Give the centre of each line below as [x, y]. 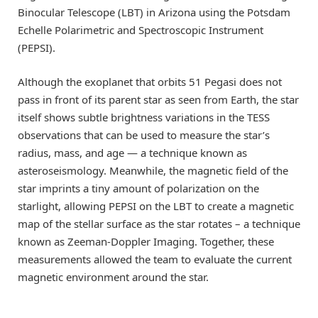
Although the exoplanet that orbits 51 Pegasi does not [150, 82]
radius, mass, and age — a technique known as [132, 153]
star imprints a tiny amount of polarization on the [138, 188]
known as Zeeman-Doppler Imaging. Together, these [146, 242]
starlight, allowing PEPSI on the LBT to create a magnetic [156, 206]
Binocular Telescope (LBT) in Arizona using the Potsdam [154, 12]
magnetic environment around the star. [113, 277]
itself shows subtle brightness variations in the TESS [144, 117]
